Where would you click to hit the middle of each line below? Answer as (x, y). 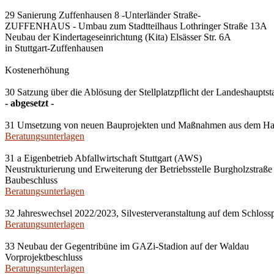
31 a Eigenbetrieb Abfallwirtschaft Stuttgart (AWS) (103, 158)
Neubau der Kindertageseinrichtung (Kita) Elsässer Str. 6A (118, 37)
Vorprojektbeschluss (44, 257)
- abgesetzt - (29, 103)
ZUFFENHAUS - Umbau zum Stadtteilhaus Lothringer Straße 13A (136, 26)
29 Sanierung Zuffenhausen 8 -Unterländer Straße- (103, 15)
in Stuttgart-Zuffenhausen (54, 48)
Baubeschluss (31, 180)
